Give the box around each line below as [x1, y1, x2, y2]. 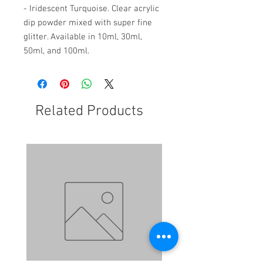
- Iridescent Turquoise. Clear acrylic [23, 4, 159, 15]
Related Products [35, 103, 143, 121]
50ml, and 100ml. [23, 46, 89, 57]
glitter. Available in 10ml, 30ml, [23, 32, 142, 43]
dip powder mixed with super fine [23, 18, 152, 29]
